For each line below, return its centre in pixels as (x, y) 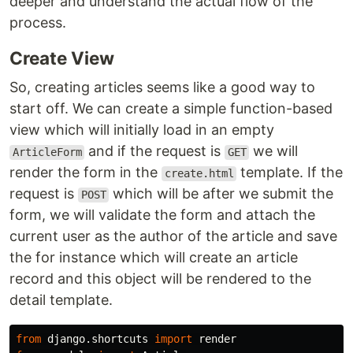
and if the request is (155, 151)
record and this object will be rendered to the (160, 279)
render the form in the (85, 173)
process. (38, 23)
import (173, 339)
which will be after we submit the (221, 194)
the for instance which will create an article (154, 258)
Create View (62, 58)
